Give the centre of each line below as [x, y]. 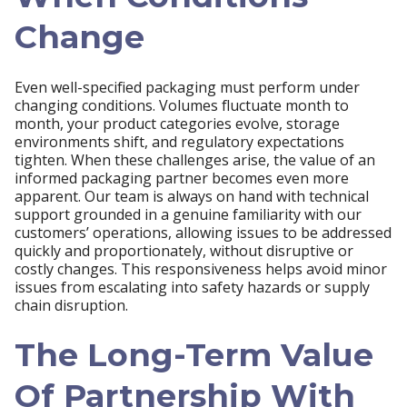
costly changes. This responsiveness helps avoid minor [201, 268]
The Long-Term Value [194, 355]
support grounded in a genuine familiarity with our [188, 214]
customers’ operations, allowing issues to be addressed [203, 232]
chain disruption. [71, 305]
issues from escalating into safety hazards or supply [192, 287]
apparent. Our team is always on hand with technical [192, 196]
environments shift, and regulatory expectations [179, 141]
